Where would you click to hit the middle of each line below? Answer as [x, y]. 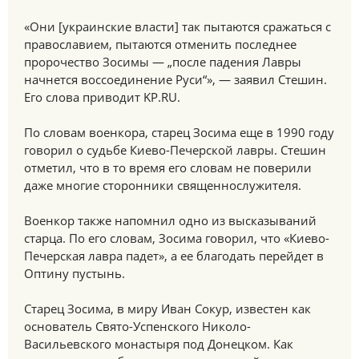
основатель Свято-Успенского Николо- [137, 326]
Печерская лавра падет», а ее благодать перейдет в [174, 256]
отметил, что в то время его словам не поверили [168, 167]
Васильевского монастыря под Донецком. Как [159, 344]
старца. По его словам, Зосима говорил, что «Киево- [177, 238]
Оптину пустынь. [75, 273]
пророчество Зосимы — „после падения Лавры [163, 62]
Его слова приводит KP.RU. [102, 97]
